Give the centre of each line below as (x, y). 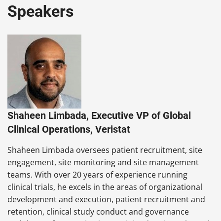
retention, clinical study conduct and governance (98, 211)
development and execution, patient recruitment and (106, 199)
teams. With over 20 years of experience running (97, 174)
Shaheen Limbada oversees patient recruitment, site (105, 150)
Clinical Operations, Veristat (69, 129)
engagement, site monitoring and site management (103, 162)
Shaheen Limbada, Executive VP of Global (99, 115)
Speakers (40, 12)
